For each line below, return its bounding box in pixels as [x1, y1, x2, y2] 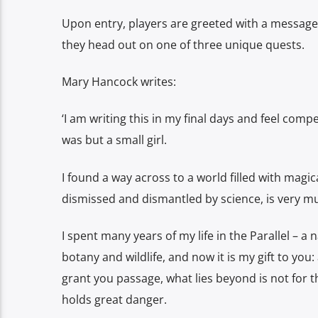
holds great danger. [62, 292, 167, 308]
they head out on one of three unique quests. [62, 36, 305, 53]
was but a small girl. [62, 132, 167, 148]
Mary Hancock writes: [62, 73, 176, 89]
